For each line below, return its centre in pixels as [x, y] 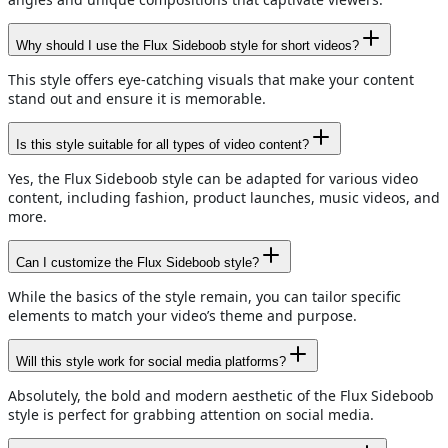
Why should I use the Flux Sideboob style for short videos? [187, 46]
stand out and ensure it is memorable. [137, 99]
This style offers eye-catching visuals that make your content [211, 80]
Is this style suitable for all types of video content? [162, 145]
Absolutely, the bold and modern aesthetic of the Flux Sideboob [221, 396]
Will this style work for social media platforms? [151, 362]
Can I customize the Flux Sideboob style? [137, 263]
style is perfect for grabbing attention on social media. [191, 415]
